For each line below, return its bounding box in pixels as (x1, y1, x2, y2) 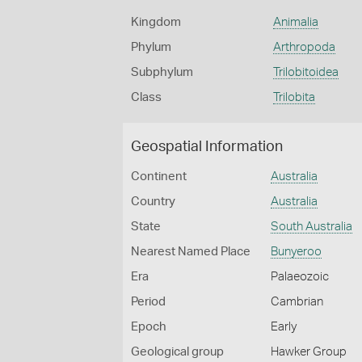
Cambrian (271, 296, 324, 308)
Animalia (272, 16, 318, 28)
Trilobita (272, 91, 315, 103)
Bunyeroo (271, 246, 322, 258)
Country (131, 196, 175, 208)
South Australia (271, 221, 353, 233)
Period (131, 296, 166, 308)
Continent (131, 170, 187, 183)
